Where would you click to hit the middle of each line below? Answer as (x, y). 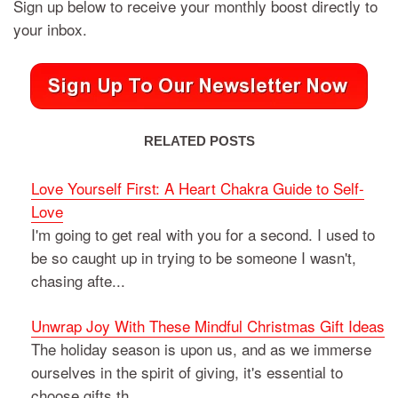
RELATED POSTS (199, 140)
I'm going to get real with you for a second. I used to (203, 234)
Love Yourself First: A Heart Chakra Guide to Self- (198, 187)
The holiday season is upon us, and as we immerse (201, 348)
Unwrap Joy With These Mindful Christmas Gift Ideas (208, 325)
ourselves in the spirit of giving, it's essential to (187, 371)
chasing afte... (78, 280)
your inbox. (50, 28)
